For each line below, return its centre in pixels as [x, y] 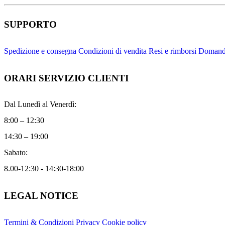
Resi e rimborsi [173, 51]
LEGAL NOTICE [41, 196]
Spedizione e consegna [40, 51]
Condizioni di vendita [113, 51]
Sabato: [16, 153]
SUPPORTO [30, 25]
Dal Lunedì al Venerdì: [40, 104]
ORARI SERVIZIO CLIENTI [66, 78]
